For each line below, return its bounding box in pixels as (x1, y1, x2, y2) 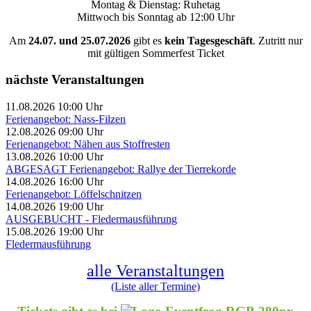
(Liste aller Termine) (111, 280, 200, 293)
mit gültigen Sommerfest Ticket (87, 47, 224, 59)
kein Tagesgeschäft (161, 34, 253, 47)
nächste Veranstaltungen (6, 72, 144, 87)
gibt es (130, 34, 162, 47)
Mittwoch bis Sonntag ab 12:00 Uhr (76, 10, 235, 23)
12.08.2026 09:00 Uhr (6, 126, 103, 138)
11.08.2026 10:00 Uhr (6, 101, 103, 113)
